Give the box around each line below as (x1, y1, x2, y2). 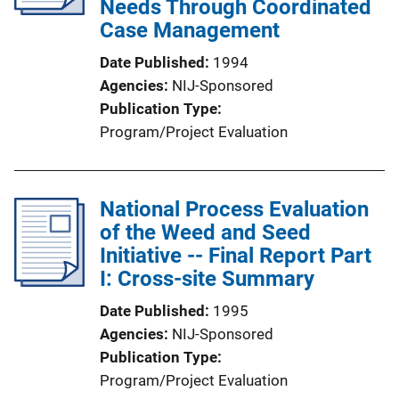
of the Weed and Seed (100, 219, 311, 245)
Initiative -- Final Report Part (100, 242, 371, 268)
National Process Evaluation (100, 196, 369, 222)
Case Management (100, 17, 280, 43)
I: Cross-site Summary (100, 265, 314, 291)
